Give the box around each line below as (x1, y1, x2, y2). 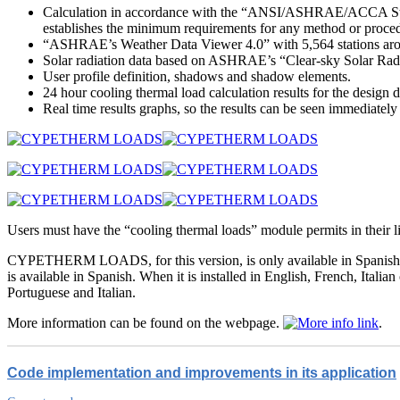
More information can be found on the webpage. (7, 315, 283, 330)
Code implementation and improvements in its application (7, 365, 396, 380)
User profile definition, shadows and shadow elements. (43, 69, 351, 84)
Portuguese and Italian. (7, 285, 136, 300)
